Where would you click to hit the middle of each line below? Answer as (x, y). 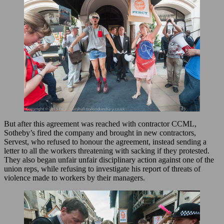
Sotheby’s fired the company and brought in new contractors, (100, 133)
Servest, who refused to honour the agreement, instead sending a (105, 142)
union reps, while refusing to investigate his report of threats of (102, 169)
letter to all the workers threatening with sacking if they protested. (107, 151)
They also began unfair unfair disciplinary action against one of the (109, 160)
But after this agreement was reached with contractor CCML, (100, 124)
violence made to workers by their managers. (74, 178)
